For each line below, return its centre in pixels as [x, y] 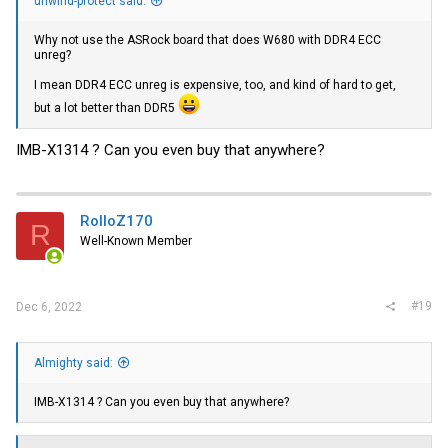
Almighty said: [73, 363]
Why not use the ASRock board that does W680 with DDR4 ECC [207, 40]
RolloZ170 [116, 220]
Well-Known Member [136, 240]
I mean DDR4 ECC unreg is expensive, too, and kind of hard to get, [215, 85]
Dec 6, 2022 [49, 307]
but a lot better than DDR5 [106, 108]
